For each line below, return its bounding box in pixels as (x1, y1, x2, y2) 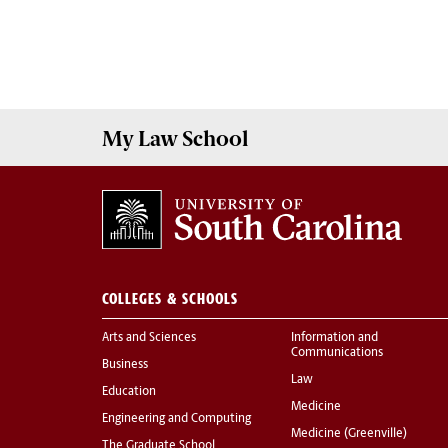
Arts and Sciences (102, 332, 196, 345)
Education (102, 386, 156, 399)
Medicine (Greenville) (291, 428, 407, 441)
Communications (291, 347, 383, 360)
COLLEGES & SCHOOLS (102, 289, 238, 309)
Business (102, 359, 148, 372)
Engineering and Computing (102, 413, 251, 426)
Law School (138, 125, 248, 151)
